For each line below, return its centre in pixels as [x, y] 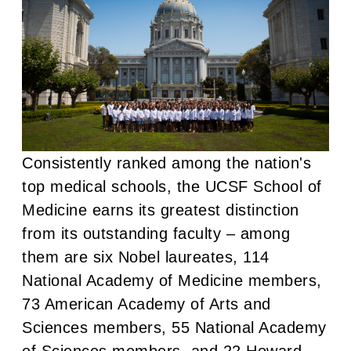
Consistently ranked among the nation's [167, 163]
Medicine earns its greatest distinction [161, 210]
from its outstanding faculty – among [156, 233]
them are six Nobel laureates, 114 [146, 257]
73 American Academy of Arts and [147, 304]
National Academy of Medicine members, [172, 280]
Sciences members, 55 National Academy [174, 327]
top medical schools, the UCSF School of [172, 186]
